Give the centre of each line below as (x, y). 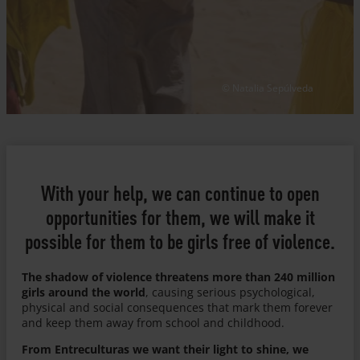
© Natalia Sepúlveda (268, 88)
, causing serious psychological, (231, 292)
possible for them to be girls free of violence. (180, 241)
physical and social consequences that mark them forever (178, 307)
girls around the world (84, 292)
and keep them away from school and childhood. (153, 322)
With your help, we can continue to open (180, 193)
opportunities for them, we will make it (180, 217)
